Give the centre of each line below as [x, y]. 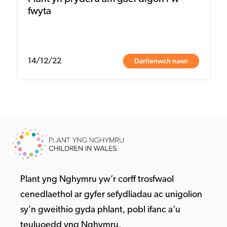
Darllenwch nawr [161, 61]
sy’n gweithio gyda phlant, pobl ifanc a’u [100, 210]
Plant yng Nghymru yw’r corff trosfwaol [97, 180]
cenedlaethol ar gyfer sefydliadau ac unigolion [111, 195]
